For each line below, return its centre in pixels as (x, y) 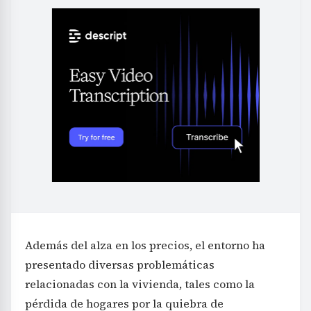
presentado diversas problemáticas (120, 264)
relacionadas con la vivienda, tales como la (140, 284)
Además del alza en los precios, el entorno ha (145, 245)
